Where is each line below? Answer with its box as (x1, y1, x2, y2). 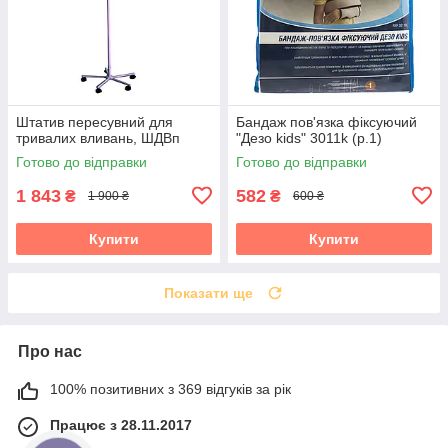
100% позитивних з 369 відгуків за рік (50, 380, 291, 397)
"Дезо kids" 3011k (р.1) (236, 129, 382, 146)
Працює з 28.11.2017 (50, 416, 192, 433)
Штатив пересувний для (16, 113, 173, 130)
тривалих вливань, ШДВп (16, 129, 180, 146)
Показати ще (164, 284, 253, 301)
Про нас (18, 342, 82, 360)
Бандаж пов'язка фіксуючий (236, 113, 417, 130)
